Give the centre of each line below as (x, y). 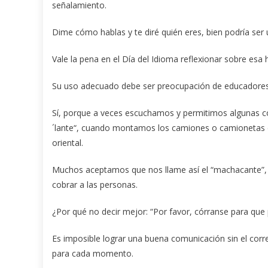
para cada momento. (93, 254)
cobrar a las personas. (95, 185)
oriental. (68, 143)
